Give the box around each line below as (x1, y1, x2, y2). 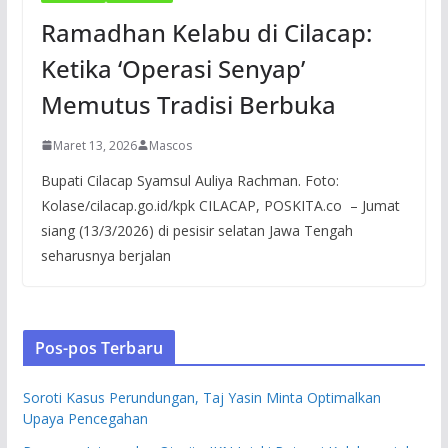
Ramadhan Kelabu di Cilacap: (40, 15, 372, 49)
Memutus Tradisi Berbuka (40, 87, 336, 121)
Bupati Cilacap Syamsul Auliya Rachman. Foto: (40, 170, 339, 190)
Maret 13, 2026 (52, 136, 137, 154)
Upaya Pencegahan (22, 408, 148, 428)
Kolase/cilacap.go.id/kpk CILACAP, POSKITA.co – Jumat (40, 195, 400, 215)
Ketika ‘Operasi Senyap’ (40, 51, 305, 85)
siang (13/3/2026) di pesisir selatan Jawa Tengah (40, 220, 353, 240)
